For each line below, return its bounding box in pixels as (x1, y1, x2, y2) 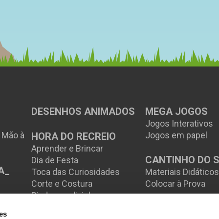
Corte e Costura (31, 178, 93, 189)
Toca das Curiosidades (31, 167, 120, 177)
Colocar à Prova (145, 178, 206, 189)
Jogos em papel (145, 130, 208, 141)
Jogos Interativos (145, 118, 214, 129)
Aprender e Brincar (31, 143, 104, 154)
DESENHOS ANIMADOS (31, 106, 135, 118)
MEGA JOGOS (145, 106, 208, 118)
